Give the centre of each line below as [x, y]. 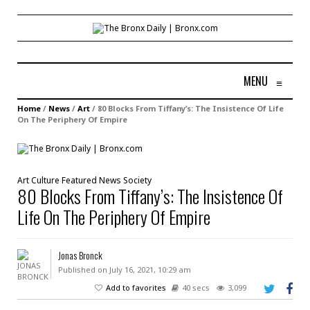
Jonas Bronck [80, 255]
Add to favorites [136, 287]
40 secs [196, 287]
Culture [45, 180]
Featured [79, 180]
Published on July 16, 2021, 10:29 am [124, 269]
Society [137, 180]
